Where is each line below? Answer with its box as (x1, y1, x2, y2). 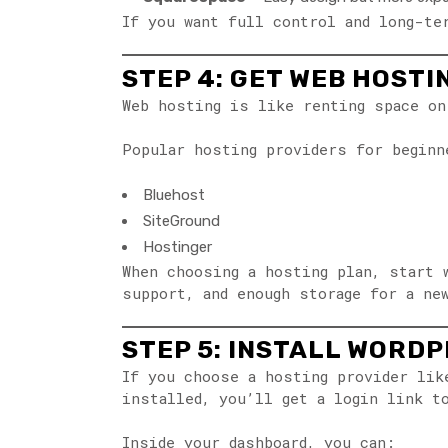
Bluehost (143, 185, 205, 204)
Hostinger (143, 237, 212, 256)
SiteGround (143, 211, 220, 230)
